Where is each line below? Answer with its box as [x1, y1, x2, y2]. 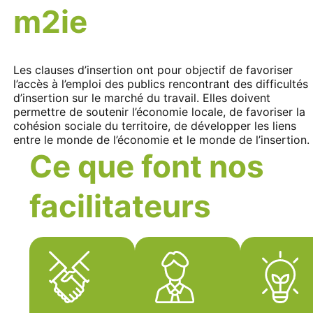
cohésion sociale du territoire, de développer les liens [13, 118, 297, 133]
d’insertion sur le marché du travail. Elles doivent [13, 90, 271, 105]
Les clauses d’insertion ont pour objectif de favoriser [13, 62, 293, 77]
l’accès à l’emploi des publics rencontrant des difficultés [13, 76, 309, 91]
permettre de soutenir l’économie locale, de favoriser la [13, 104, 306, 119]
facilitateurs [29, 187, 211, 225]
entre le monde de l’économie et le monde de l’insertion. [13, 132, 310, 147]
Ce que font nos [29, 147, 264, 185]
